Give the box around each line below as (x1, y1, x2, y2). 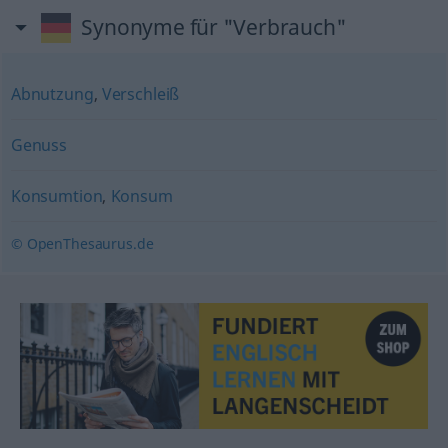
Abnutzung (10, 83, 94, 105)
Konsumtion (10, 185, 103, 207)
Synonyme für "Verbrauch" (81, 13, 347, 41)
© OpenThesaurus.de (10, 234, 154, 253)
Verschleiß (101, 83, 180, 105)
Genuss (10, 134, 67, 156)
